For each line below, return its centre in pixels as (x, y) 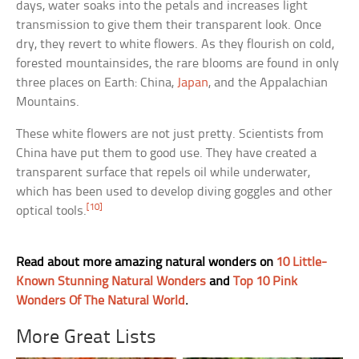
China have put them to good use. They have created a (167, 153)
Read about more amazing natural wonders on (147, 262)
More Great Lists (87, 337)
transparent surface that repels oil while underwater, (163, 172)
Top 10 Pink (266, 281)
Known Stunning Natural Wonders (111, 281)
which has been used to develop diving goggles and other (175, 192)
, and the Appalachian (268, 83)
